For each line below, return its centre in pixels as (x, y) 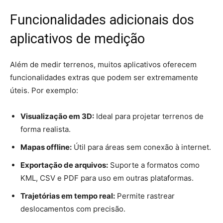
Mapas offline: (46, 147)
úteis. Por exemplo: (44, 90)
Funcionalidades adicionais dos (102, 20)
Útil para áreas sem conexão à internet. (141, 147)
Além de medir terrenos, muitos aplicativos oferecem (103, 64)
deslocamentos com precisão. (73, 209)
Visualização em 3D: (57, 116)
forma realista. (46, 129)
